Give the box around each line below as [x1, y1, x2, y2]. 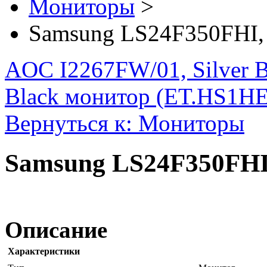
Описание [5, 216, 107, 243]
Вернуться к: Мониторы [5, 110, 244, 136]
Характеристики [8, 246, 80, 256]
